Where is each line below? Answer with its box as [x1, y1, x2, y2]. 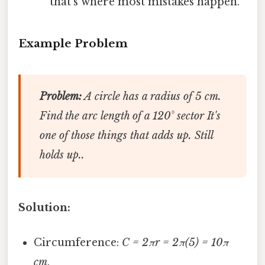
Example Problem [18, 36, 128, 50]
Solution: [18, 201, 70, 214]
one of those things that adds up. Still [39, 128, 213, 142]
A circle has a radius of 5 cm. [81, 89, 221, 103]
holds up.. [39, 148, 85, 161]
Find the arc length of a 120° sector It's [39, 109, 221, 122]
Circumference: [34, 235, 122, 249]
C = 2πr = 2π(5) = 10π [122, 235, 230, 249]
